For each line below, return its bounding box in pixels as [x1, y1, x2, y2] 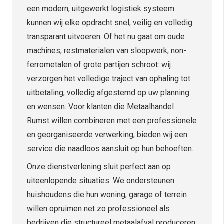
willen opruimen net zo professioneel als [27, 203, 170, 213]
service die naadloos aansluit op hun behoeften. [27, 143, 193, 153]
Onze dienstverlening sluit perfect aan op [27, 161, 171, 171]
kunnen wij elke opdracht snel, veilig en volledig [27, 17, 192, 27]
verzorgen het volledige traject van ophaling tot [27, 73, 190, 83]
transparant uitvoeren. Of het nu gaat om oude [27, 31, 185, 41]
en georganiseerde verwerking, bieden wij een [27, 129, 187, 139]
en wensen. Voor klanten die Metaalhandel [27, 101, 174, 111]
